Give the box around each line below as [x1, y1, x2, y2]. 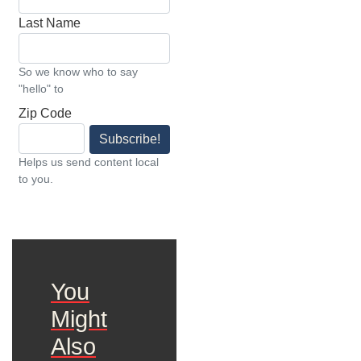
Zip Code [19, 106, 72, 120]
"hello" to [19, 81, 64, 95]
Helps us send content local [19, 155, 159, 168]
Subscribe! [99, 131, 160, 146]
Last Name [19, 15, 81, 30]
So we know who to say [19, 64, 138, 78]
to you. [19, 172, 53, 185]
